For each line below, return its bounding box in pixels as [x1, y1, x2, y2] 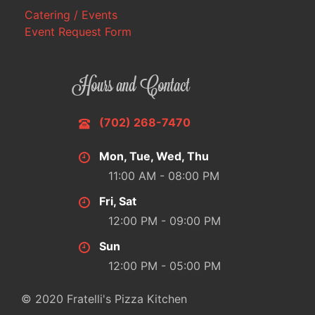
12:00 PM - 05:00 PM [108, 259, 221, 273]
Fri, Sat [99, 194, 136, 208]
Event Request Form [25, 25, 131, 39]
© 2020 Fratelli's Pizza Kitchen [21, 292, 187, 306]
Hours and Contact [73, 70, 190, 104]
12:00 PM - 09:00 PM [108, 214, 221, 228]
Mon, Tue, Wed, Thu [99, 149, 209, 163]
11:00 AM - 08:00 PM [108, 169, 219, 183]
